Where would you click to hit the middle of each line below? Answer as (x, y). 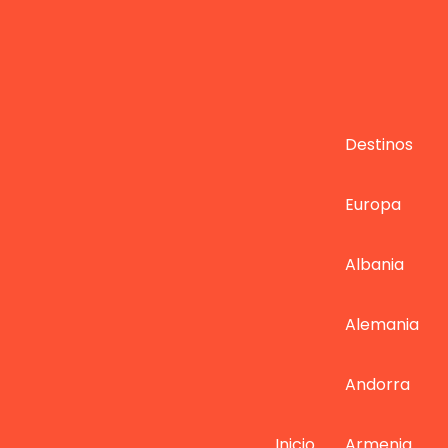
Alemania (381, 324)
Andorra (377, 384)
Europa (372, 204)
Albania (374, 264)
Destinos (378, 144)
